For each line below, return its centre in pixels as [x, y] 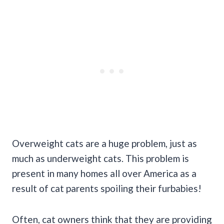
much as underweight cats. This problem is [100, 158]
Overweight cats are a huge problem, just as [104, 143]
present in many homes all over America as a [104, 173]
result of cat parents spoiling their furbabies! [107, 188]
